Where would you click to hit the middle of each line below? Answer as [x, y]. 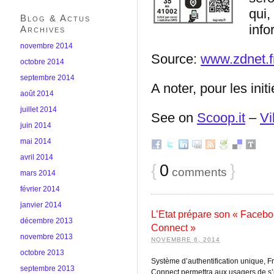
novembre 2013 [46, 237]
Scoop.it [221, 118]
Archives [43, 29]
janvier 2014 [41, 205]
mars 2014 [38, 173]
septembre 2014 [47, 78]
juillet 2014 [39, 109]
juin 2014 [36, 125]
